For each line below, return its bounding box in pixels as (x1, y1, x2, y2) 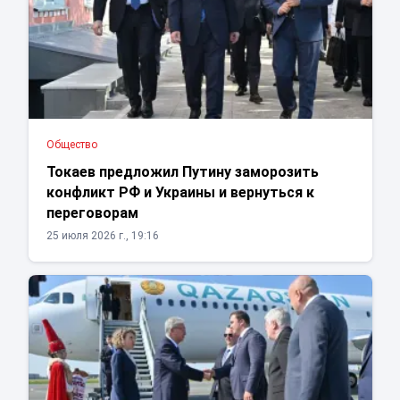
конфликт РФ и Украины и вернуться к (46, 184, 314, 202)
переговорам (46, 204, 138, 222)
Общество (46, 138, 97, 152)
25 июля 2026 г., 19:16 (46, 229, 159, 243)
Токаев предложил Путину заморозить (46, 163, 319, 181)
